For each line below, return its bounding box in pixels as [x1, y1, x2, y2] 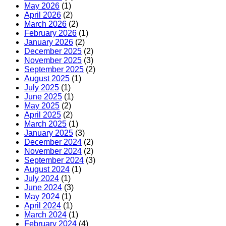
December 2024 [24, 138, 82, 147]
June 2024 [24, 183, 62, 192]
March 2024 [24, 210, 67, 219]
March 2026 [24, 20, 67, 29]
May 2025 [24, 101, 60, 110]
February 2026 [24, 29, 77, 38]
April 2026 [24, 11, 61, 20]
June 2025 [24, 92, 62, 101]
